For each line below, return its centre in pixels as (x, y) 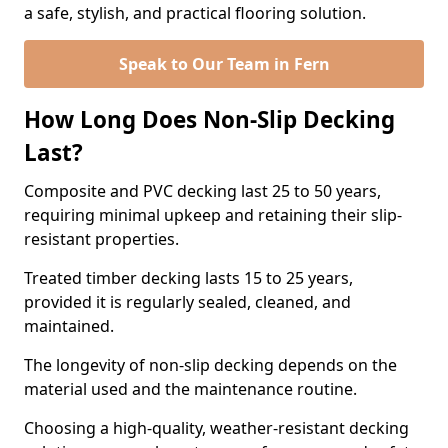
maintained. (71, 326)
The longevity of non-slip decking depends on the (210, 365)
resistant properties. (103, 239)
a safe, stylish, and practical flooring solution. (195, 13)
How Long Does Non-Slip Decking (209, 119)
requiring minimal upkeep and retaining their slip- (213, 215)
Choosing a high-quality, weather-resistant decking (216, 428)
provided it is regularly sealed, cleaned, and (187, 302)
